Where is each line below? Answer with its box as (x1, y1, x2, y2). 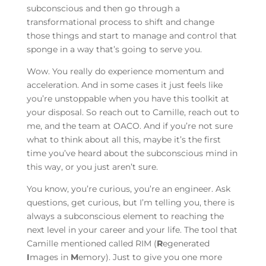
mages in (29, 252, 71, 263)
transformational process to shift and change (26, 17, 214, 28)
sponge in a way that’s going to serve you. (26, 44, 202, 55)
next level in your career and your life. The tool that (26, 224, 237, 236)
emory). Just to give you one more (78, 252, 222, 263)
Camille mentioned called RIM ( (26, 238, 157, 249)
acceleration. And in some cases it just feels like (26, 80, 223, 91)
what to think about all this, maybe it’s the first (26, 134, 221, 145)
